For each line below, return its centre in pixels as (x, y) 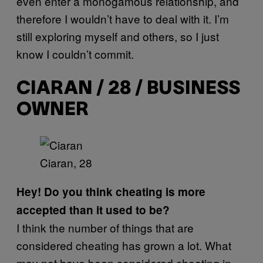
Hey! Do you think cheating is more (111, 192)
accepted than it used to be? (93, 210)
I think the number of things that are (105, 228)
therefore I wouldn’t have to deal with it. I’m (123, 19)
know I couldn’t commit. (75, 54)
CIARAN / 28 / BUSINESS (128, 89)
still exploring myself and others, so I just (118, 36)
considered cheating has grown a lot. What (124, 245)
